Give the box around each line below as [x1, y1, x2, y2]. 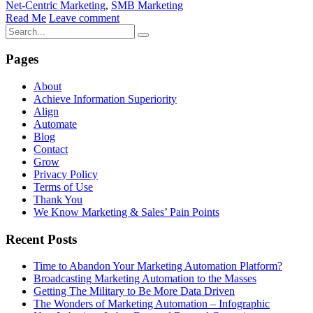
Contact [34, 143, 68, 156]
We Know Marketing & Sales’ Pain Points [34, 206, 219, 219]
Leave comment [49, 11, 119, 24]
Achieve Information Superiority [34, 93, 177, 105]
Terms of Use [34, 181, 93, 194]
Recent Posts [6, 231, 77, 247]
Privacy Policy [34, 168, 98, 181]
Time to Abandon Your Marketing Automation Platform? [34, 260, 282, 272]
